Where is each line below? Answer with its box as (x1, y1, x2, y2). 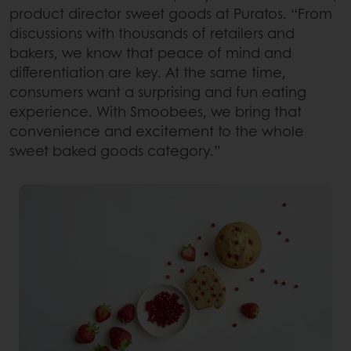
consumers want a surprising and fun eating (9, 81, 306, 103)
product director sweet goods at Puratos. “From (9, 3, 332, 24)
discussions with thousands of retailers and (9, 23, 295, 44)
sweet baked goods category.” (9, 140, 221, 161)
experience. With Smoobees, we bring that (9, 101, 302, 122)
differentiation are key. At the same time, (9, 62, 286, 83)
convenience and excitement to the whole (9, 121, 304, 142)
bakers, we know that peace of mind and (9, 42, 291, 63)
